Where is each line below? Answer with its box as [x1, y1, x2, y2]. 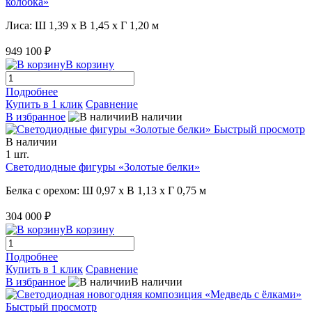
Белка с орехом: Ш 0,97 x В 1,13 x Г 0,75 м [6, 184, 206, 196]
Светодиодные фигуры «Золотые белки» [6, 160, 200, 173]
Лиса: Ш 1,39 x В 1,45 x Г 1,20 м [6, 19, 159, 31]
